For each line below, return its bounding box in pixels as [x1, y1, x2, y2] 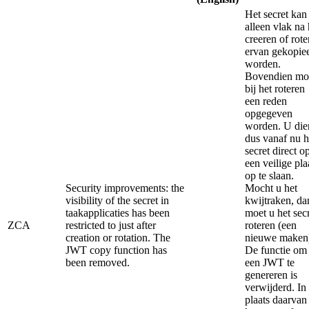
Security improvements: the [66, 181, 184, 194]
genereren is [245, 268, 297, 281]
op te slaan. [245, 169, 294, 181]
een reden [245, 94, 287, 107]
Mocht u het [245, 181, 297, 194]
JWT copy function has [66, 243, 167, 256]
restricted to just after [66, 219, 156, 231]
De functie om [245, 243, 307, 256]
